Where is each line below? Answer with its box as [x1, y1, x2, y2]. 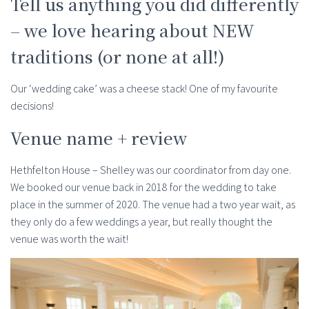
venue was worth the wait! [10, 232, 128, 247]
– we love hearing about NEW [10, 18, 255, 43]
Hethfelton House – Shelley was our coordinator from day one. [10, 163, 291, 178]
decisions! [10, 99, 54, 114]
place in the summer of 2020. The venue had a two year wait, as [10, 197, 295, 212]
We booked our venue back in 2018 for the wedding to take [10, 180, 277, 195]
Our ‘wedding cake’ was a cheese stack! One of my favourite [10, 81, 278, 97]
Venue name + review [10, 126, 187, 150]
